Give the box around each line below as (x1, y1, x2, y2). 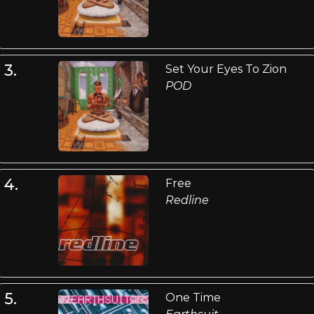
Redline (165, 193, 209, 207)
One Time (165, 291, 221, 305)
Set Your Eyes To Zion (165, 62, 287, 76)
